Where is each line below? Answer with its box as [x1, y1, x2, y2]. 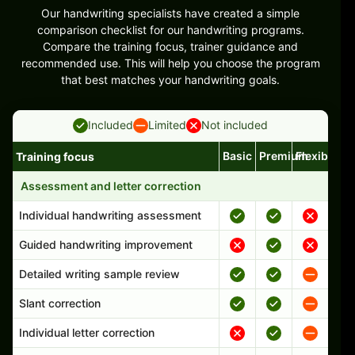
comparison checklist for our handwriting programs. [36, 22, 304, 36]
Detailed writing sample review [19, 266, 180, 281]
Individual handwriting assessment [19, 208, 201, 222]
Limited [148, 118, 186, 132]
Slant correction [19, 296, 101, 310]
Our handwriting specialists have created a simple [41, 6, 300, 20]
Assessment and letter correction [21, 178, 201, 193]
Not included [201, 118, 268, 132]
